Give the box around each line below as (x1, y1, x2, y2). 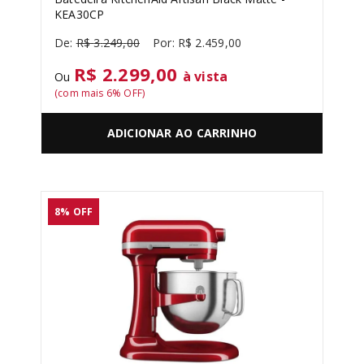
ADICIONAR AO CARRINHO (106, 125, 258, 141)
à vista (182, 67, 228, 85)
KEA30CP (54, 6, 105, 22)
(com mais (54, 86, 106, 100)
